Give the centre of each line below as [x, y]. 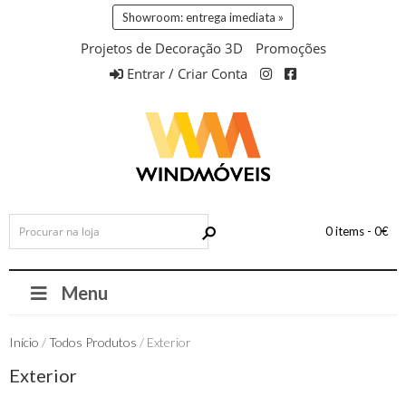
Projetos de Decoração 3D [161, 48]
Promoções [290, 48]
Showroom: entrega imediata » [203, 17]
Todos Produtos [93, 343]
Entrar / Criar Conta [185, 73]
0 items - [349, 232]
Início [24, 343]
